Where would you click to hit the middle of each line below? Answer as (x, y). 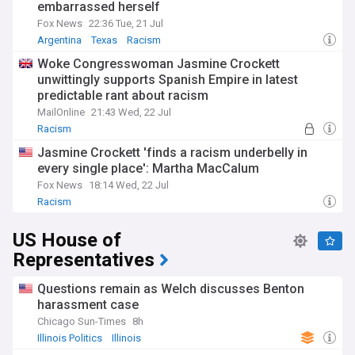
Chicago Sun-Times (82, 321)
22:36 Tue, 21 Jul (126, 23)
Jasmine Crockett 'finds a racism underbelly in (172, 153)
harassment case (88, 305)
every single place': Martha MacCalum (148, 168)
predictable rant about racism (123, 95)
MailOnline (61, 112)
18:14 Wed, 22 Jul (129, 185)
